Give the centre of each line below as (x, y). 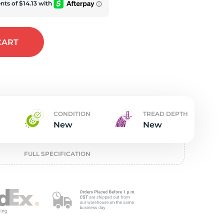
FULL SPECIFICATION (57, 154)
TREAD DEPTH (165, 114)
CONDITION (72, 114)
